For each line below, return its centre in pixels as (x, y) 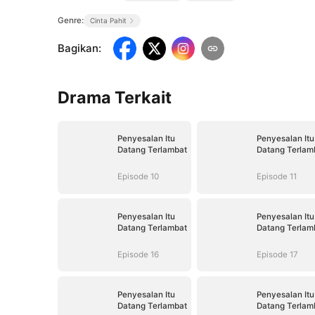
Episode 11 (276, 176)
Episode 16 (138, 254)
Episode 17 (277, 254)
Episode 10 (138, 176)
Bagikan (78, 49)
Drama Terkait (115, 97)
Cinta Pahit (108, 20)
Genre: (71, 20)
